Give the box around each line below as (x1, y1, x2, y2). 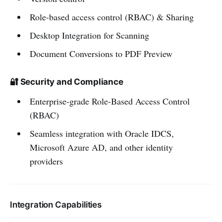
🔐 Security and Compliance (10, 76, 123, 87)
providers (29, 155, 63, 167)
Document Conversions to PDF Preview (29, 47, 172, 59)
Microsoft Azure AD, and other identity (29, 141, 173, 153)
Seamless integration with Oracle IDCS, (29, 127, 174, 139)
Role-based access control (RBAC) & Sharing (29, 10, 194, 23)
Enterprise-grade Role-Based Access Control (29, 95, 190, 107)
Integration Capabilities (10, 199, 102, 210)
